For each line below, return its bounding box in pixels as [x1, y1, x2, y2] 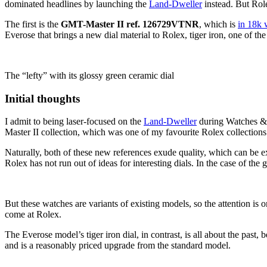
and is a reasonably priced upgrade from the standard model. [5, 240, 231, 251]
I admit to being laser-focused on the [5, 116, 144, 127]
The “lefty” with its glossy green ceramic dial [5, 70, 174, 80]
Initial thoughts [5, 92, 80, 105]
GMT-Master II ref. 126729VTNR [61, 18, 199, 29]
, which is [199, 18, 238, 29]
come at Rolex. [5, 209, 61, 220]
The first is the [5, 18, 61, 29]
